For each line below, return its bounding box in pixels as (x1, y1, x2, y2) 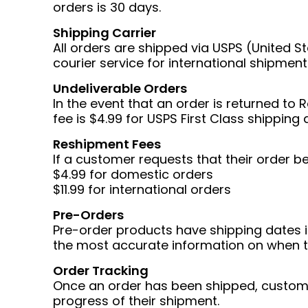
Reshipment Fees (53, 135, 161, 153)
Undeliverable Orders (53, 80, 187, 97)
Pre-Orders (53, 206, 124, 223)
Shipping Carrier (53, 24, 156, 41)
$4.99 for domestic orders (53, 166, 213, 183)
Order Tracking (53, 262, 148, 279)
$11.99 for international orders (53, 181, 231, 198)
